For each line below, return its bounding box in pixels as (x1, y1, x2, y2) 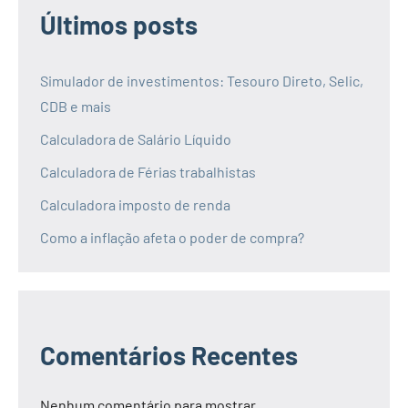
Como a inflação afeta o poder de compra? (40, 228, 304, 246)
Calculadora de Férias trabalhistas (40, 162, 256, 180)
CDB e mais (40, 97, 111, 115)
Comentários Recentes (40, 339, 298, 371)
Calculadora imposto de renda (40, 195, 230, 213)
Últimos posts (40, 8, 198, 40)
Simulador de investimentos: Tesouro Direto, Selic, (40, 71, 363, 89)
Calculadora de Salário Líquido (40, 129, 231, 148)
